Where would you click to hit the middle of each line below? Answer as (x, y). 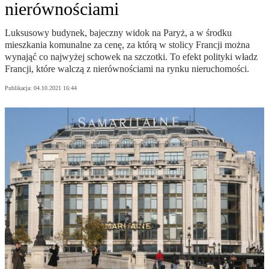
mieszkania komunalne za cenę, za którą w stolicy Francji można (127, 45)
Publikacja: (19, 88)
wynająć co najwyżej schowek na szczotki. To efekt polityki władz (131, 57)
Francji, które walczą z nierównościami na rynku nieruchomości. (127, 69)
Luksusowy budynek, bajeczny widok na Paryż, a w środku (118, 33)
